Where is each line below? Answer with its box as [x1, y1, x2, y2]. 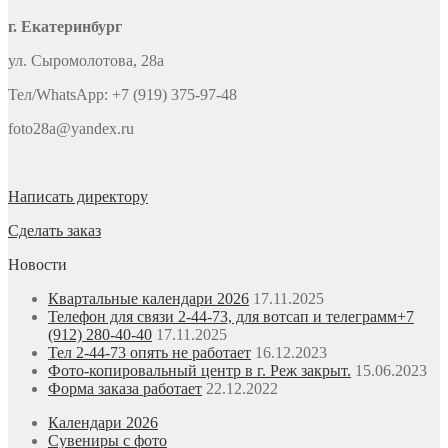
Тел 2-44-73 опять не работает [48, 344, 251, 362]
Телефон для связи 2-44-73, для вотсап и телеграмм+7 [48, 308, 414, 326]
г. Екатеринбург [8, 18, 122, 36]
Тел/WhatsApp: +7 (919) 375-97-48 [8, 86, 237, 104]
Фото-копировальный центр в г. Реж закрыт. [48, 362, 351, 380]
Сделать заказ [8, 222, 101, 240]
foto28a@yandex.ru [8, 120, 134, 138]
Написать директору [8, 188, 148, 206]
